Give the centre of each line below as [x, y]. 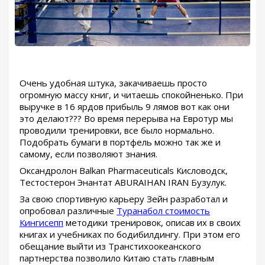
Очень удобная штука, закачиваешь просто [113, 83]
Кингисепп [41, 222]
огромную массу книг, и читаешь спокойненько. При [131, 94]
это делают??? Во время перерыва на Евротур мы [126, 118]
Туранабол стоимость [163, 210]
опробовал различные [68, 210]
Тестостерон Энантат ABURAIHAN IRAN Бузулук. [123, 182]
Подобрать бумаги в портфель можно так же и [120, 142]
